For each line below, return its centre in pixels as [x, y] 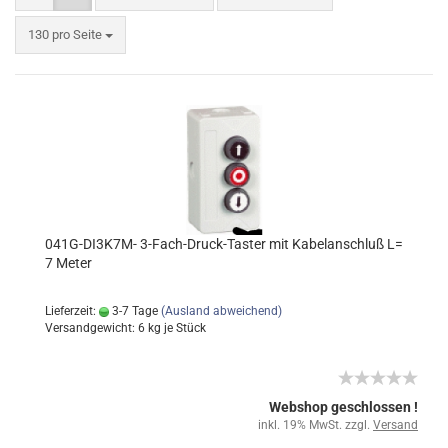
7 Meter [68, 263]
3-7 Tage [133, 311]
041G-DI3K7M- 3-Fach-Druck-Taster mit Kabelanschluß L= [224, 244]
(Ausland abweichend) [221, 311]
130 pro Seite [65, 34]
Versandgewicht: [91, 328]
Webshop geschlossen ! [343, 407]
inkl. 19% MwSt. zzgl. [315, 425]
